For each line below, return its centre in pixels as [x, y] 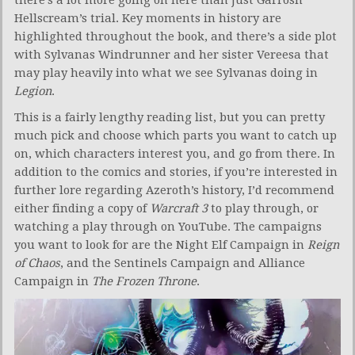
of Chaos [37, 263]
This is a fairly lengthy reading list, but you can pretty [170, 117]
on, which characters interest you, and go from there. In [175, 153]
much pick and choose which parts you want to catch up [176, 135]
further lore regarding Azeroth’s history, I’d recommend [174, 190]
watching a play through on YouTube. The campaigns [168, 226]
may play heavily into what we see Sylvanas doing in [166, 73]
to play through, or [263, 208]
